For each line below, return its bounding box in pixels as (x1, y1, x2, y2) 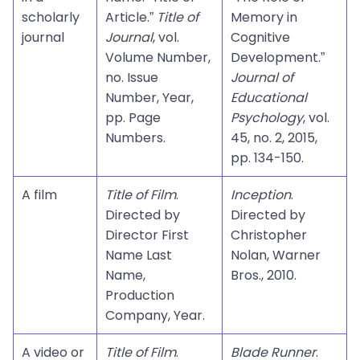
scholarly (22, 8, 80, 27)
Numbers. (105, 129, 166, 147)
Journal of (231, 68, 293, 87)
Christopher (231, 226, 307, 244)
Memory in (231, 8, 297, 27)
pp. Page (105, 108, 161, 127)
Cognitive (231, 28, 290, 47)
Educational (231, 88, 307, 107)
